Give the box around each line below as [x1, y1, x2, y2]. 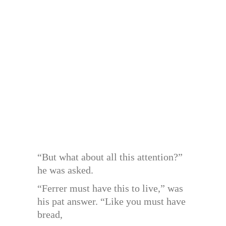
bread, [37, 209, 63, 220]
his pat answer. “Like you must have [37, 196, 186, 207]
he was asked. [37, 164, 93, 176]
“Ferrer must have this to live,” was [37, 183, 183, 194]
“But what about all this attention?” [37, 151, 183, 163]
